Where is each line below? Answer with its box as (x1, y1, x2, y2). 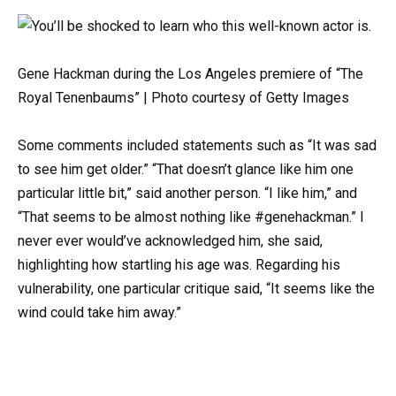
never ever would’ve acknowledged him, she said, (18, 232, 323, 250)
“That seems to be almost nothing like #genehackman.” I (18, 209, 364, 226)
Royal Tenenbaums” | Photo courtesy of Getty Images (18, 89, 349, 107)
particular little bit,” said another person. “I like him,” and (18, 185, 357, 202)
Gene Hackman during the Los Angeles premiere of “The (18, 65, 363, 83)
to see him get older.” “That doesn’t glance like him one (18, 161, 354, 179)
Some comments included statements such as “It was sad (18, 137, 377, 155)
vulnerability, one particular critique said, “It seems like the (18, 280, 375, 298)
